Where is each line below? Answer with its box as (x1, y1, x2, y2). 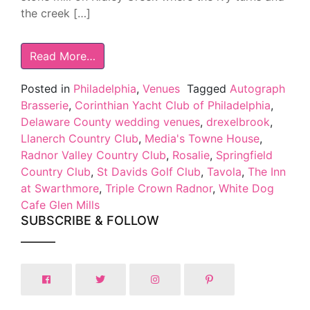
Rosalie (172, 147, 210, 162)
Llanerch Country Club (21, 131, 138, 145)
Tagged (187, 81, 230, 95)
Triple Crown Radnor (105, 181, 212, 195)
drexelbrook (206, 114, 270, 129)
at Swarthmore (21, 181, 99, 195)
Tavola (207, 164, 241, 179)
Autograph (230, 81, 285, 95)
